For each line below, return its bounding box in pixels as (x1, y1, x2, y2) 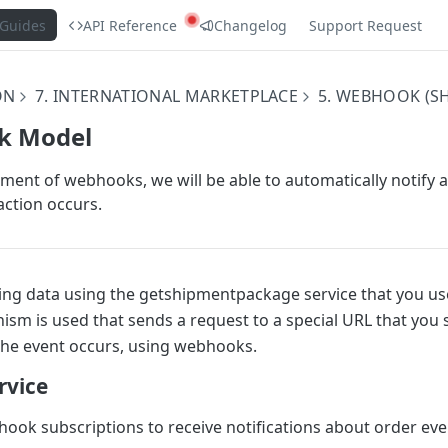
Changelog (214, 15, 288, 35)
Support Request (309, 15, 423, 35)
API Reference (83, 15, 178, 35)
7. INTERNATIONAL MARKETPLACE (35, 85, 299, 107)
